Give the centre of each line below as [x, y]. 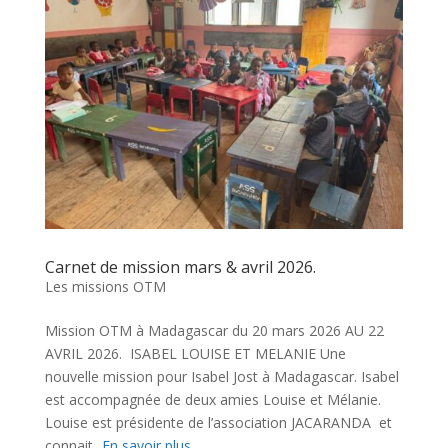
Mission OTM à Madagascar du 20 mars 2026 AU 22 [214, 331]
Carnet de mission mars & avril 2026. [180, 267]
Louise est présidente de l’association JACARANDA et [218, 423]
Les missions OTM [105, 287]
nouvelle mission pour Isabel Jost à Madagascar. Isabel [221, 377]
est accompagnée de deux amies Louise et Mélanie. [212, 400]
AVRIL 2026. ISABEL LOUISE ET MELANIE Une [195, 354]
